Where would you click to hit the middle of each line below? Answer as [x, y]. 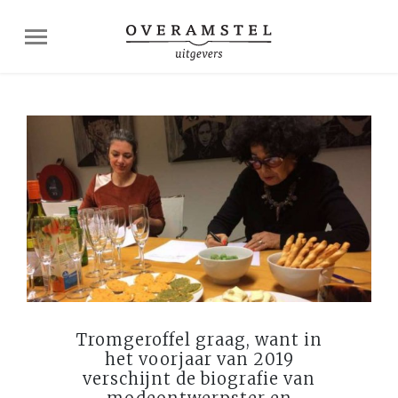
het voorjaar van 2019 [199, 359]
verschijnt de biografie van [199, 378]
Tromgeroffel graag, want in [199, 339]
